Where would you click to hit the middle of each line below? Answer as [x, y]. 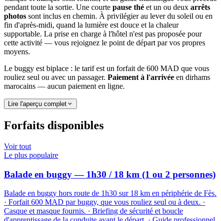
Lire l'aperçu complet [37, 104]
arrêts [200, 7]
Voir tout [18, 146]
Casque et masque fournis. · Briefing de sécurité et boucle [93, 211]
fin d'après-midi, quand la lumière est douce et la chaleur [91, 25]
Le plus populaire [31, 155]
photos [15, 16]
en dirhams [192, 77]
